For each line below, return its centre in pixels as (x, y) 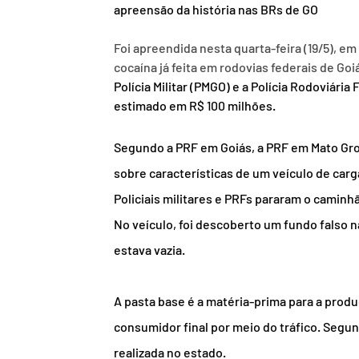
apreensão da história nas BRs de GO (216, 10)
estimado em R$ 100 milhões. (195, 106)
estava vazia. (149, 250)
